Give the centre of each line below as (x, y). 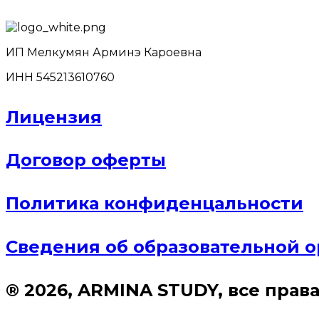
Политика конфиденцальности (155, 204)
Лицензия (54, 117)
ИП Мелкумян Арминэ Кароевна (104, 52)
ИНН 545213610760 (60, 77)
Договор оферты (86, 160)
